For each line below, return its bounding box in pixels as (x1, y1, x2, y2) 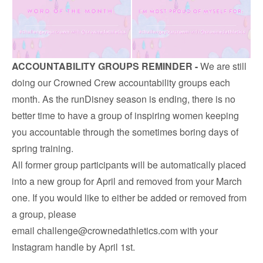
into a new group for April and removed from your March (12, 174, 242, 188)
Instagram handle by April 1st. (12, 240, 135, 254)
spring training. (12, 141, 73, 156)
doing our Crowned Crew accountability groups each (12, 76, 230, 90)
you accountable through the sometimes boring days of (12, 125, 238, 139)
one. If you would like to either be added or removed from (12, 191, 247, 205)
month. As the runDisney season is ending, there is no (12, 92, 235, 106)
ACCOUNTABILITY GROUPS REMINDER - (12, 59, 200, 73)
